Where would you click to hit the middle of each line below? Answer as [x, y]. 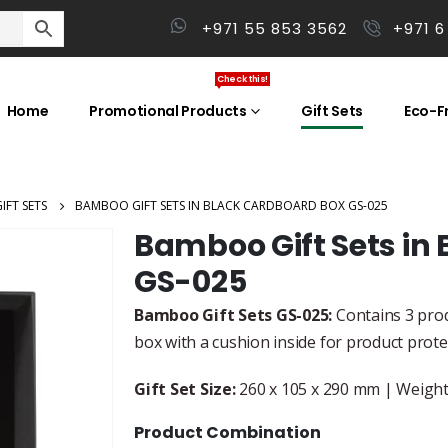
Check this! [242, 78]
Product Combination [227, 433]
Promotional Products [168, 110]
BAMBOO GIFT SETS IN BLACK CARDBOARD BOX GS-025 [231, 206]
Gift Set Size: [185, 389]
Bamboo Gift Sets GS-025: [233, 315]
